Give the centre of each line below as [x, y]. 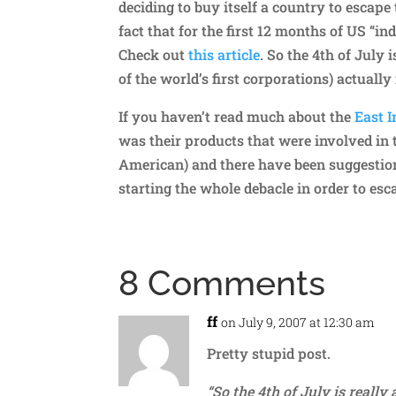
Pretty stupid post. [269, 353]
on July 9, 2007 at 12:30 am [298, 322]
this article [225, 54]
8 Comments [222, 282]
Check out [154, 54]
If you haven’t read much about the [237, 116]
